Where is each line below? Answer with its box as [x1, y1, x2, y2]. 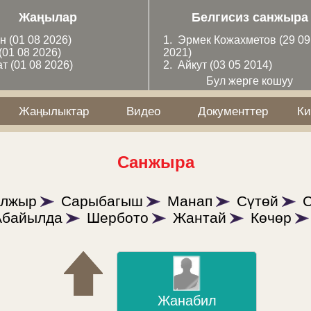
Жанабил [157, 293, 217, 309]
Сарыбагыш [61, 192, 143, 209]
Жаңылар [18, 10, 77, 24]
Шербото [87, 209, 149, 226]
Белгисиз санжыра [191, 10, 308, 24]
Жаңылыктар [19, 104, 90, 118]
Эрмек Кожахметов [177, 34, 276, 46]
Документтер [197, 104, 268, 118]
